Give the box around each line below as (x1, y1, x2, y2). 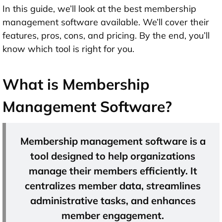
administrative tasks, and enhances (30, 194, 196, 207)
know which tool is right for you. (2, 43, 134, 55)
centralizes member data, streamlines (25, 179, 201, 192)
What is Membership (2, 75, 150, 94)
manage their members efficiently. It (28, 165, 197, 177)
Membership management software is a (20, 135, 206, 148)
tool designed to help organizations (30, 150, 195, 163)
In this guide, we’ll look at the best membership (2, 3, 196, 15)
